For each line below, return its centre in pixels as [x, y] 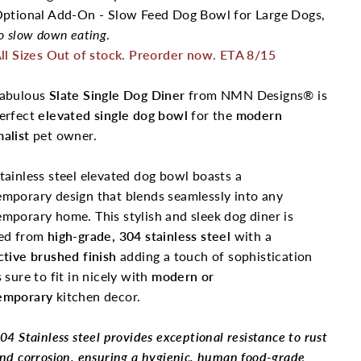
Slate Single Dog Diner [117, 95]
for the [212, 115]
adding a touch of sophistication [214, 256]
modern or [183, 276]
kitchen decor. [98, 296]
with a [251, 236]
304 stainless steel [175, 236]
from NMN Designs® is [256, 95]
